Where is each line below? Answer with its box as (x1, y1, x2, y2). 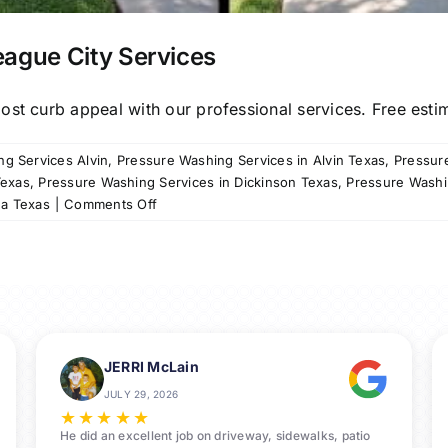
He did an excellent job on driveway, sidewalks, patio (59, 428, 371, 444)
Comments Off (64, 196, 158, 213)
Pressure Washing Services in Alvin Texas (116, 152, 386, 169)
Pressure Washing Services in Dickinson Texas (38, 174, 338, 191)
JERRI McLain (103, 358, 199, 376)
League (156, 283, 204, 300)
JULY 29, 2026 (103, 388, 179, 401)
